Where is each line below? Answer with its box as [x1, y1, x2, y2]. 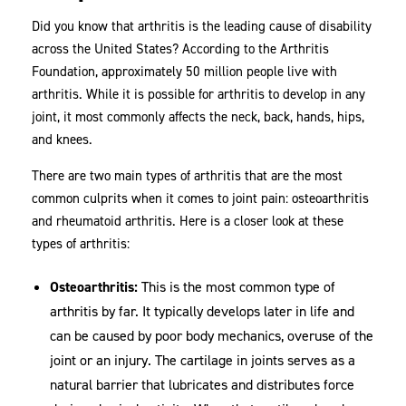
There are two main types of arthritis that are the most [32, 167, 343, 186]
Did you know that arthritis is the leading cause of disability [32, 17, 372, 36]
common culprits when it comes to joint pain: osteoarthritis [32, 189, 370, 208]
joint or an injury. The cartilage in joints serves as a [50, 351, 356, 371]
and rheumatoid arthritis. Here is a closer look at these [32, 212, 344, 231]
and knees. [32, 130, 93, 150]
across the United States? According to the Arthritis [32, 40, 330, 59]
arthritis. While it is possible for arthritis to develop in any [32, 85, 366, 104]
